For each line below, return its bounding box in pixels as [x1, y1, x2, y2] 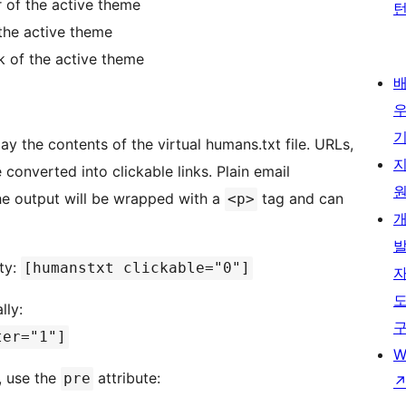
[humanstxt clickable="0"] [24, 259, 250, 277]
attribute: [93, 369, 165, 388]
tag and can [257, 189, 343, 208]
